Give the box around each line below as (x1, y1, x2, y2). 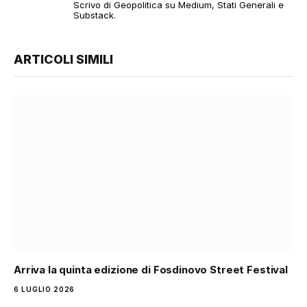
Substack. (73, 10, 116, 21)
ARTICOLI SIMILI (14, 52, 113, 67)
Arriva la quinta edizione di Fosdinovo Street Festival (14, 262, 288, 276)
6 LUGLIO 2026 (14, 284, 75, 293)
